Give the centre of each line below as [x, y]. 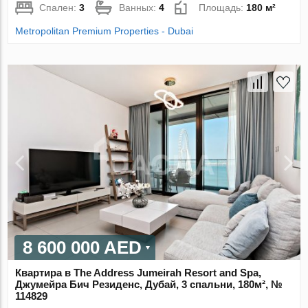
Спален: [59, 8]
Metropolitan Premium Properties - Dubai [104, 31]
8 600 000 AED [82, 247]
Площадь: [223, 8]
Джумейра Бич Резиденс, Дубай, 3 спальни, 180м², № [149, 284]
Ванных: [139, 8]
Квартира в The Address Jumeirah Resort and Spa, [139, 272]
